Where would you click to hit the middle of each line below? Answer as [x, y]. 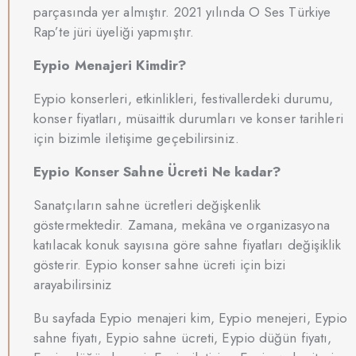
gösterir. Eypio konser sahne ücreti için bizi [160, 264]
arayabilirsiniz [73, 284]
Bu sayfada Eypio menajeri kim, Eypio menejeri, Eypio [191, 317]
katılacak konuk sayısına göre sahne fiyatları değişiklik [187, 244]
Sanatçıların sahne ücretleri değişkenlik [147, 205]
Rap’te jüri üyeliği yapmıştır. [114, 31]
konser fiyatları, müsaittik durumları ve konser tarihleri [188, 118]
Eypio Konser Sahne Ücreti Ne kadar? [158, 171]
